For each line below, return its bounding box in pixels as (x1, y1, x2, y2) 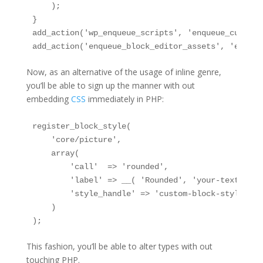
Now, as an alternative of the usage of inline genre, (26, 66, 221, 77)
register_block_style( (32, 121, 131, 131)
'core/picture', (32, 134, 122, 144)
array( (32, 148, 79, 158)
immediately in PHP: (85, 93, 164, 104)
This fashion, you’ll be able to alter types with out (26, 240, 213, 252)
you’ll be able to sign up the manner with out (26, 79, 195, 91)
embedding (26, 93, 71, 104)
